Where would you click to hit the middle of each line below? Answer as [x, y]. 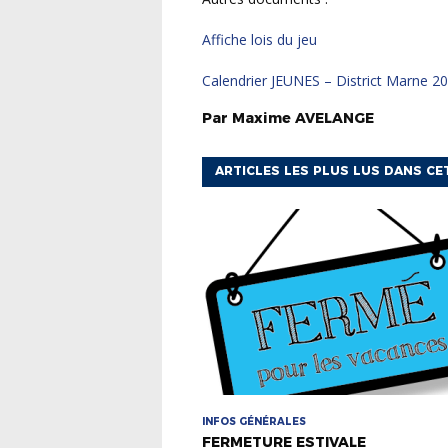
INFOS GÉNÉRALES [254, 422]
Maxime [261, 118]
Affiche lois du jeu [264, 40]
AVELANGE [334, 118]
